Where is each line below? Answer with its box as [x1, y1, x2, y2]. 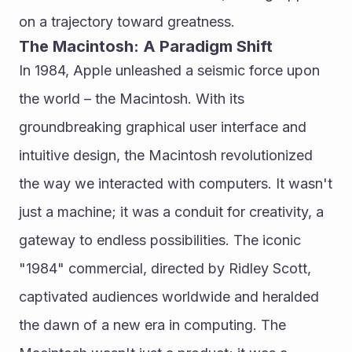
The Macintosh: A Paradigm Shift [19, 37, 273, 56]
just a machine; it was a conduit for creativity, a [19, 203, 324, 220]
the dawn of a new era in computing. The [19, 317, 286, 333]
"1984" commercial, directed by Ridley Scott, [19, 260, 311, 277]
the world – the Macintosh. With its [19, 90, 244, 107]
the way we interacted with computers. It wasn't [19, 175, 332, 192]
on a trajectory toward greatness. [19, 13, 235, 30]
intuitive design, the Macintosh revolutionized [19, 147, 313, 163]
